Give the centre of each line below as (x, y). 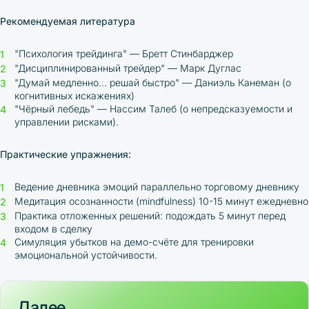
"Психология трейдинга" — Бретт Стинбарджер (124, 53)
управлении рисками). (67, 122)
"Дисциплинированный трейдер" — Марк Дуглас (128, 68)
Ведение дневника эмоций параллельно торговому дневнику (157, 187)
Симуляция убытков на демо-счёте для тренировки (134, 242)
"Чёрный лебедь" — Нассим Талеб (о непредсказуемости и (153, 109)
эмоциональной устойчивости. (86, 255)
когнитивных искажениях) (74, 96)
